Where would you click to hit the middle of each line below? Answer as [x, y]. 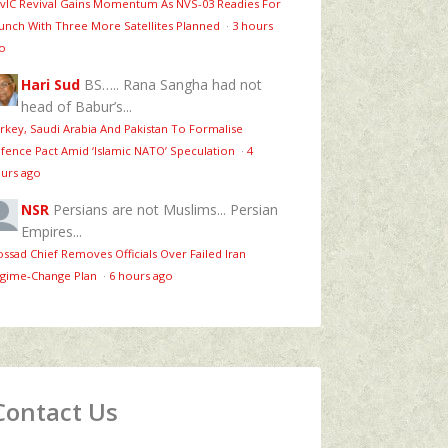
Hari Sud [50, 84]
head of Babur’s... [76, 106]
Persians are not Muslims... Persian [165, 209]
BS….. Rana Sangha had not [173, 84]
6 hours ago [141, 275]
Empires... [51, 231]
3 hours [252, 25]
